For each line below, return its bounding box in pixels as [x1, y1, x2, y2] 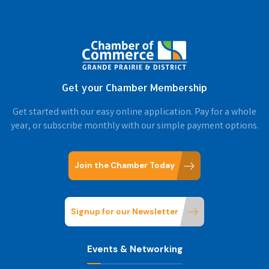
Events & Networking [86, 243, 183, 255]
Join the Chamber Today [74, 160, 175, 171]
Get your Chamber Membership [62, 80, 207, 94]
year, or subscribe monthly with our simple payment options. [10, 119, 259, 133]
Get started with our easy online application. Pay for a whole [13, 105, 256, 119]
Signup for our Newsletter [71, 206, 178, 217]
